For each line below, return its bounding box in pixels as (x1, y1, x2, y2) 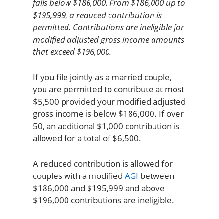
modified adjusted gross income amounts (32, 34, 184, 45)
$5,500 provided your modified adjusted (32, 95, 186, 107)
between (138, 170, 174, 181)
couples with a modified (32, 170, 125, 181)
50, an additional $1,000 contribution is (32, 120, 179, 131)
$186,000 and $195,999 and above (32, 182, 165, 194)
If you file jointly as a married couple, (32, 71, 172, 83)
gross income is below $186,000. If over (32, 108, 184, 119)
